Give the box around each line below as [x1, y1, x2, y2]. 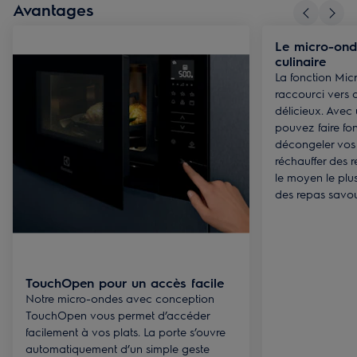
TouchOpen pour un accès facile [25, 274, 224, 291]
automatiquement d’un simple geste [25, 341, 210, 355]
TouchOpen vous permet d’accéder [25, 308, 210, 322]
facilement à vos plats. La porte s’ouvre [25, 324, 226, 339]
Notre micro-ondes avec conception [25, 291, 214, 305]
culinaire [275, 53, 326, 69]
